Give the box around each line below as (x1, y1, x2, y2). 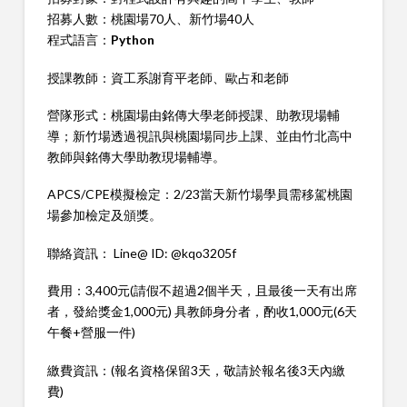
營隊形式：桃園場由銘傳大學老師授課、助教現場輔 (46, 107, 340, 124)
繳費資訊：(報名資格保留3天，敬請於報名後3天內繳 (46, 362, 345, 378)
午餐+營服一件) (46, 324, 135, 341)
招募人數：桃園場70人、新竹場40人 (46, 11, 254, 27)
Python (110, 32, 154, 48)
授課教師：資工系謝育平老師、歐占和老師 (46, 69, 289, 85)
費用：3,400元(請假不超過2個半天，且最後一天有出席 (46, 283, 357, 299)
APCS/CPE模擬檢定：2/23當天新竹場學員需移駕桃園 (46, 186, 352, 203)
